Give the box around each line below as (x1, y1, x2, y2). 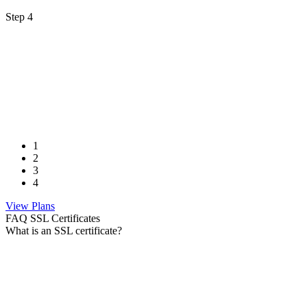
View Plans (5, 200, 55, 212)
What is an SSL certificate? (5, 225, 122, 236)
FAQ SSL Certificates (5, 212, 100, 224)
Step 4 (5, 11, 33, 23)
